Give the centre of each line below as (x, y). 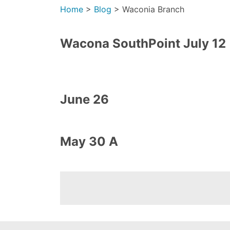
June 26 (84, 100)
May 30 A (89, 142)
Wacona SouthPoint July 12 (143, 44)
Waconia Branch (153, 9)
